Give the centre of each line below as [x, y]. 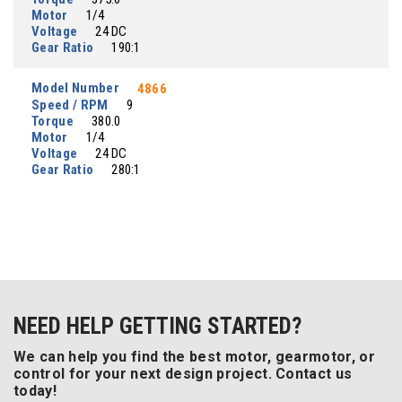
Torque [52, 121]
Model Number [75, 88]
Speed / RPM [70, 105]
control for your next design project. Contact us [183, 374]
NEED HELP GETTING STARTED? [157, 326]
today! [35, 391]
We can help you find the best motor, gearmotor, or [195, 357]
